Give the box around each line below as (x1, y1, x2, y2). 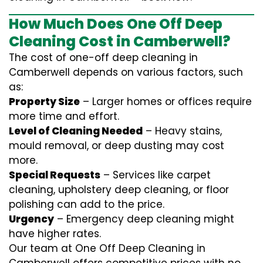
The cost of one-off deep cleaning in (9, 50, 198, 65)
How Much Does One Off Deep (9, 14, 222, 33)
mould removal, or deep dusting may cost (9, 139, 224, 153)
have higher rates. (9, 227, 101, 241)
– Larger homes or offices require (80, 95, 252, 109)
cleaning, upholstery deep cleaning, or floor (9, 183, 229, 197)
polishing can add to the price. (9, 197, 164, 211)
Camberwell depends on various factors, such (9, 65, 243, 79)
